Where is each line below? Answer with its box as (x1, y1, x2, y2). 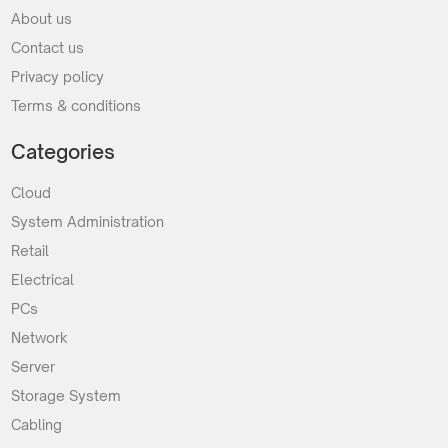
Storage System (10, 387, 121, 405)
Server (10, 358, 55, 376)
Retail (10, 242, 49, 260)
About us (10, 10, 72, 28)
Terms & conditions (10, 97, 141, 115)
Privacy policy (10, 68, 104, 86)
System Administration (10, 213, 164, 231)
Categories (10, 140, 115, 165)
